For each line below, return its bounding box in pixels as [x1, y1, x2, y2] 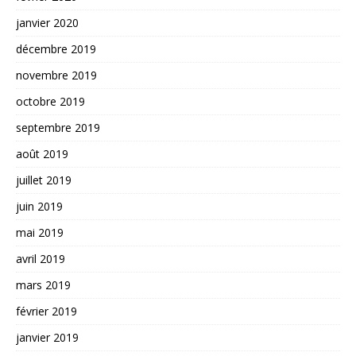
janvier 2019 [16, 329, 79, 345]
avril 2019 [16, 250, 65, 266]
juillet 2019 [16, 172, 72, 188]
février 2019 [16, 303, 77, 319]
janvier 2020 [16, 14, 79, 30]
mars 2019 [16, 277, 71, 292]
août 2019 [16, 145, 68, 161]
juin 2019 [16, 198, 63, 214]
